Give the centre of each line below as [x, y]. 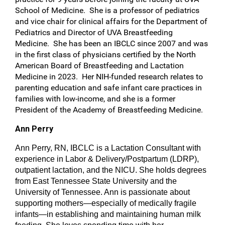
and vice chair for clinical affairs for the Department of [111, 21]
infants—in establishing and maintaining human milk [108, 214]
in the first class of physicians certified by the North [105, 54]
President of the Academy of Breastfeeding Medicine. [109, 110]
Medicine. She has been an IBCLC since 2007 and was [111, 43]
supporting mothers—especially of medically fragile [106, 203]
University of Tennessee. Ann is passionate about [102, 192]
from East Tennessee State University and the [96, 181]
